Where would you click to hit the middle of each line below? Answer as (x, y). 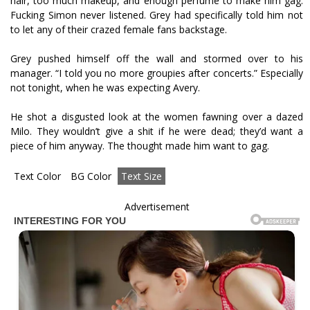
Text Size (142, 176)
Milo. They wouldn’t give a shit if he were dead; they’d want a (157, 131)
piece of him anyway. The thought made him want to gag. (140, 146)
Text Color (37, 176)
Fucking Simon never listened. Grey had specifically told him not (157, 15)
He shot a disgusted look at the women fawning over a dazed (157, 117)
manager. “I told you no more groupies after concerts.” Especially (157, 73)
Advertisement (157, 207)
